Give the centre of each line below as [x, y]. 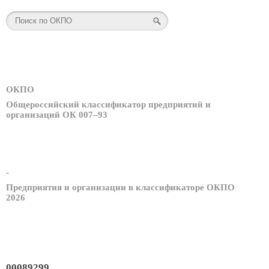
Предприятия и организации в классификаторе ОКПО [120, 187]
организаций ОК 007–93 [57, 115]
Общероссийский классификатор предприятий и [108, 105]
